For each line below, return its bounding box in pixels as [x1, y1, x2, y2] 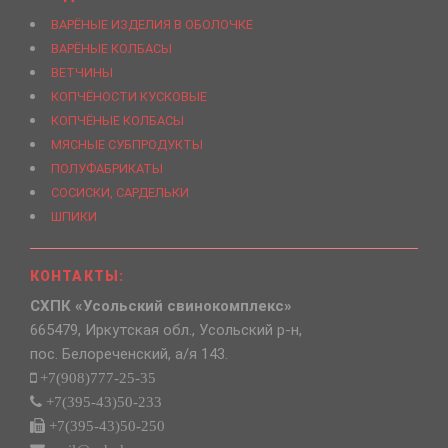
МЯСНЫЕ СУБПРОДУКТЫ [51, 136, 203, 152]
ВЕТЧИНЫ [51, 64, 113, 80]
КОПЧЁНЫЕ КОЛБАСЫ [51, 112, 184, 128]
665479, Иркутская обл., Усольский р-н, [30, 320, 302, 339]
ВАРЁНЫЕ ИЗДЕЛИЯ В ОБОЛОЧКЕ [51, 16, 253, 32]
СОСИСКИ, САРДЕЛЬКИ [51, 184, 189, 200]
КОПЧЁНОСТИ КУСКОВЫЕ [51, 88, 207, 104]
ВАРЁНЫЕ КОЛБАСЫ [51, 40, 172, 56]
